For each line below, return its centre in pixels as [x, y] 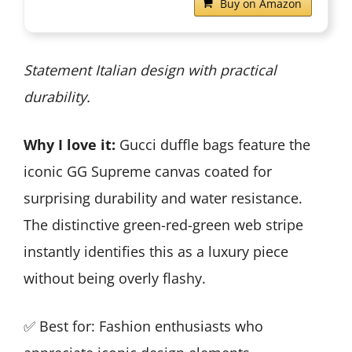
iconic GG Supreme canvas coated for [148, 171]
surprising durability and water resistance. [163, 198]
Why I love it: [70, 144]
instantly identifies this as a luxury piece [156, 251]
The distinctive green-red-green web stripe [163, 224]
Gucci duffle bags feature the [213, 144]
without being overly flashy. [115, 278]
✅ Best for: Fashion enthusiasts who [143, 326]
